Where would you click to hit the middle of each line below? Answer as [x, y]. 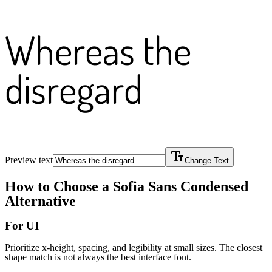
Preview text [29, 160]
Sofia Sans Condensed [181, 186]
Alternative [40, 201]
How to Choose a [59, 186]
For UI [22, 225]
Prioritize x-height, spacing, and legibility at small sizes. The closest [134, 247]
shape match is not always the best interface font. [98, 257]
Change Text [207, 161]
